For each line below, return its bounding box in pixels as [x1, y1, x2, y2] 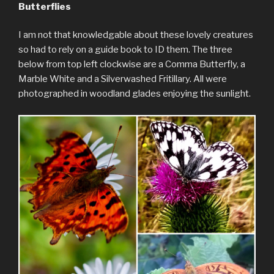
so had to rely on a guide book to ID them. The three [18, 44, 232, 56]
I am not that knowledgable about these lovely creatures [18, 29, 253, 41]
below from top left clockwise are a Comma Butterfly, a [18, 59, 245, 70]
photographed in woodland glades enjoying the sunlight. [18, 88, 251, 100]
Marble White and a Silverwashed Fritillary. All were [18, 73, 227, 85]
